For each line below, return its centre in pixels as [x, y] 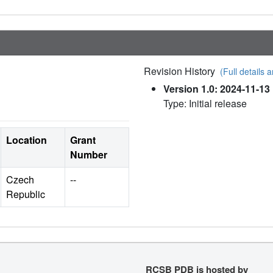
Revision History [182, 71]
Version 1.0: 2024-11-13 [217, 88]
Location [27, 140]
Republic [26, 194]
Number [89, 154]
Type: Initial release [205, 103]
